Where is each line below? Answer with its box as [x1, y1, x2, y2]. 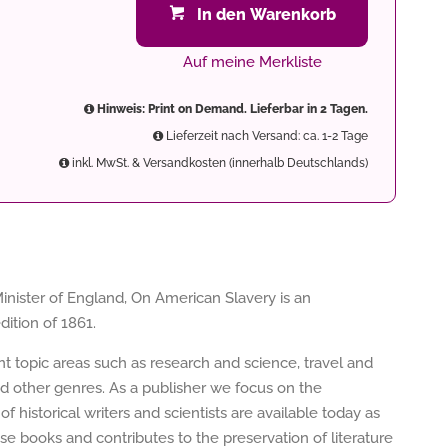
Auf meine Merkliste [182, 53, 322, 71]
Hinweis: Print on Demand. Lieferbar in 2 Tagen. [94, 102, 368, 116]
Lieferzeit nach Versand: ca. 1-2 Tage [163, 129, 368, 143]
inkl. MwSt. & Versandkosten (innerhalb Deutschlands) [69, 156, 368, 170]
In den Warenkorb [196, 5, 336, 24]
